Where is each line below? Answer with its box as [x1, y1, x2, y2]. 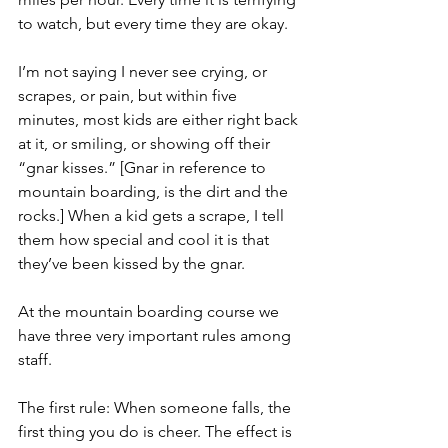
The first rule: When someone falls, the [18, 398, 295, 417]
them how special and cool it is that [18, 230, 273, 249]
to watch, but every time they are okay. [18, 14, 288, 33]
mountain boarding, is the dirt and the [18, 182, 292, 201]
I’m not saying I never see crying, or [18, 62, 271, 81]
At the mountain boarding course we [18, 302, 283, 321]
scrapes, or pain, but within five [18, 86, 241, 105]
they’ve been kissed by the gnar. [18, 254, 245, 273]
